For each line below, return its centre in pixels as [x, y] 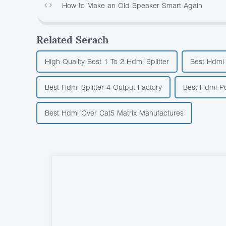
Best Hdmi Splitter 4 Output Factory [103, 87]
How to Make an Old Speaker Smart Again [132, 6]
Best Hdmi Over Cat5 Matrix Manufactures [114, 112]
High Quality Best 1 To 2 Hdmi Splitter [107, 61]
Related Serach [72, 39]
